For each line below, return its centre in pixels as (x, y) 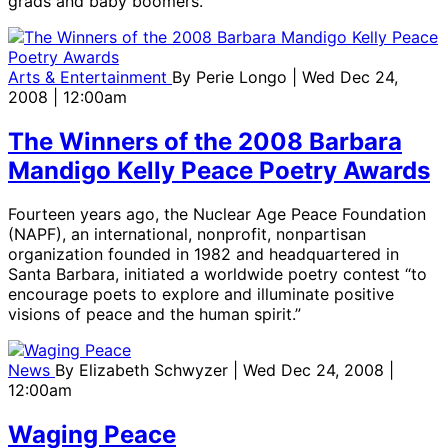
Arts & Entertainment (90, 76)
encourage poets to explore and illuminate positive (201, 294)
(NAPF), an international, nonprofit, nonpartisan (187, 234)
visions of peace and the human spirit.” (154, 314)
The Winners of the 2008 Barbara (205, 141)
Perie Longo (244, 76)
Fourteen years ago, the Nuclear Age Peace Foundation (217, 214)
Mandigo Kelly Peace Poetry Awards (219, 170)
